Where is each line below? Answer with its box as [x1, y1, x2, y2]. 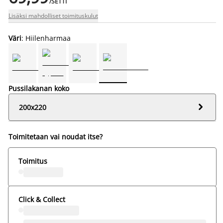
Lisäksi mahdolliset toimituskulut [8, 11, 98, 20]
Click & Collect [18, 194, 65, 204]
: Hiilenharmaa [21, 33, 71, 43]
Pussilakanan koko [8, 83, 69, 93]
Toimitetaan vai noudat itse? [8, 131, 103, 141]
